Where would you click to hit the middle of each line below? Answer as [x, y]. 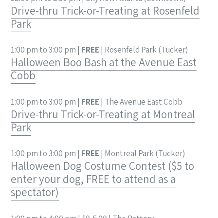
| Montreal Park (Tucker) [142, 154]
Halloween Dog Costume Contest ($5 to [102, 166]
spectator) [35, 192]
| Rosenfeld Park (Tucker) [144, 50]
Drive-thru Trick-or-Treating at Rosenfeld [105, 10]
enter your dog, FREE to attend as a [93, 179]
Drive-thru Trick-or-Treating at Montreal [103, 114]
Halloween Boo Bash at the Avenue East [104, 63]
